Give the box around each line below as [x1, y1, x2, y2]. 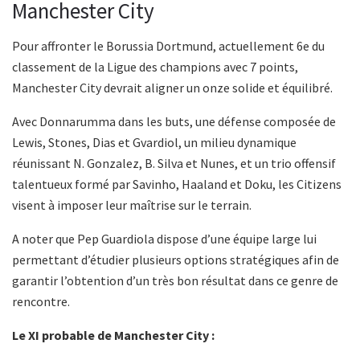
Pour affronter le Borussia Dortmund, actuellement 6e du [12, 38, 325, 55]
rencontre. [12, 293, 70, 310]
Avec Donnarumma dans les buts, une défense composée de [12, 113, 336, 130]
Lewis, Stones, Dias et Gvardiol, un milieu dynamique [12, 134, 297, 151]
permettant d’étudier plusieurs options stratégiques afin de [12, 252, 339, 268]
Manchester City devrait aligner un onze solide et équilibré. [12, 80, 333, 96]
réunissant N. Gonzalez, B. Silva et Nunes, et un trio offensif [12, 155, 336, 172]
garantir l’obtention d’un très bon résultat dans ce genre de [12, 272, 338, 289]
